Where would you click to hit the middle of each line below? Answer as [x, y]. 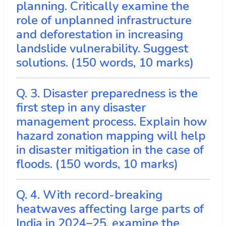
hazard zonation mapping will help [111, 136]
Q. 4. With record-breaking [89, 195]
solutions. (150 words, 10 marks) [105, 63]
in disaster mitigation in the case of [110, 150]
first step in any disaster [81, 108]
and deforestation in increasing [100, 35]
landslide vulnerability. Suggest [102, 49]
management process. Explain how [111, 122]
